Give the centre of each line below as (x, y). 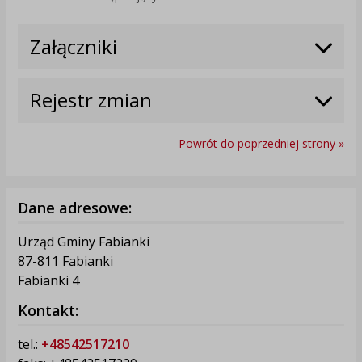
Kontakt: (48, 310)
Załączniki (73, 46)
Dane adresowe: (74, 207)
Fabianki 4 (48, 280)
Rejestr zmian (90, 99)
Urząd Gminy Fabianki (83, 241)
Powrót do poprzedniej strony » (262, 143)
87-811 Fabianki (65, 261)
